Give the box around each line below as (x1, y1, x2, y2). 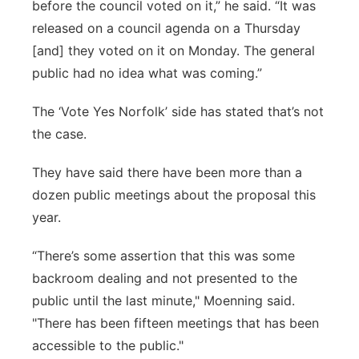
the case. (32, 126, 87, 142)
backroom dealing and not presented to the (32, 270, 297, 286)
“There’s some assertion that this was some (32, 248, 295, 264)
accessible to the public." (32, 337, 184, 353)
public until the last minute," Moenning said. (32, 292, 295, 309)
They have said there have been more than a (32, 164, 302, 180)
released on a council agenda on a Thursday (32, 20, 301, 36)
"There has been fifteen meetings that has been (32, 315, 319, 331)
